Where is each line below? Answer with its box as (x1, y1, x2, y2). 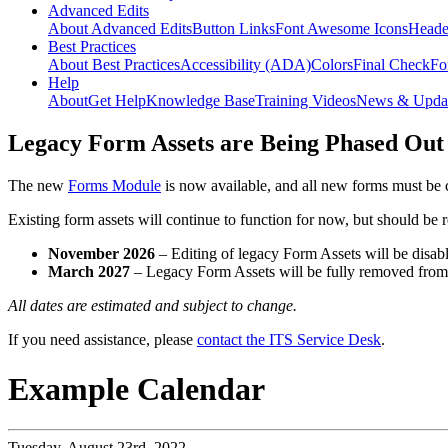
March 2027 (48, 263, 130, 281)
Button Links (192, 20, 275, 38)
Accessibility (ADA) (180, 56, 311, 74)
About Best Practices (48, 56, 180, 74)
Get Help (88, 92, 146, 110)
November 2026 (48, 245, 155, 263)
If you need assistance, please (8, 331, 197, 349)
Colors (311, 56, 353, 74)
